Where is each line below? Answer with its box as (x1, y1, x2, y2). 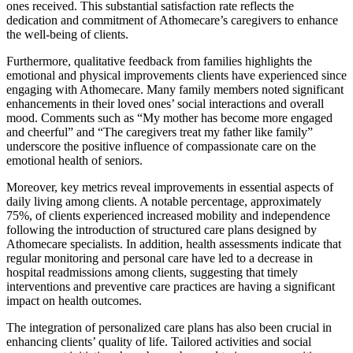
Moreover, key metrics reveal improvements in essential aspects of (6, 180, 333, 194)
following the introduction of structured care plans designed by (6, 222, 317, 236)
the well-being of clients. (6, 27, 128, 41)
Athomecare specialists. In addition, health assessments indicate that (6, 236, 341, 251)
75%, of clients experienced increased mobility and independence (6, 208, 330, 222)
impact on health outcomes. (6, 293, 142, 307)
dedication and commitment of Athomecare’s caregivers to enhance (6, 13, 338, 27)
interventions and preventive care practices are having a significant (6, 279, 335, 293)
